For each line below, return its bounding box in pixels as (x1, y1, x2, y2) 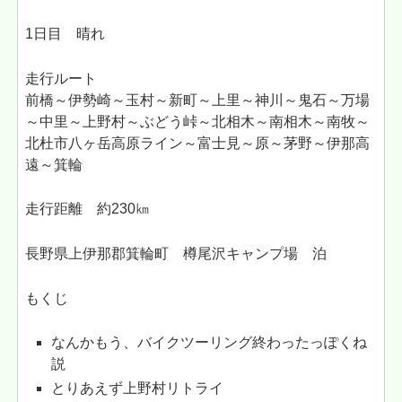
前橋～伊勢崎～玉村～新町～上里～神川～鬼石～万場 (25, 92, 371, 108)
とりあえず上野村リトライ (51, 380, 224, 397)
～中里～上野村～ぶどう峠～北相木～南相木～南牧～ (25, 113, 371, 129)
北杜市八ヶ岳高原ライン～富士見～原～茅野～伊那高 (25, 135, 371, 151)
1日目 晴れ (25, 26, 106, 42)
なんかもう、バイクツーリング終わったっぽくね (51, 335, 368, 351)
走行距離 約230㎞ (25, 201, 151, 217)
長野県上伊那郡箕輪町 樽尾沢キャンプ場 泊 (25, 246, 328, 262)
